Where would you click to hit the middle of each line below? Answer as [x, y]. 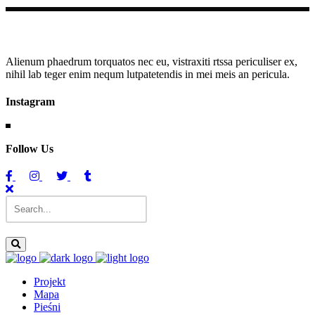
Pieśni [47, 307]
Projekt [50, 282]
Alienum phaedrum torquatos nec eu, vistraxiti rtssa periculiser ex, [152, 62]
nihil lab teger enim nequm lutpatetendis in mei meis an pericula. [148, 74]
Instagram [30, 102]
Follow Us [30, 148]
